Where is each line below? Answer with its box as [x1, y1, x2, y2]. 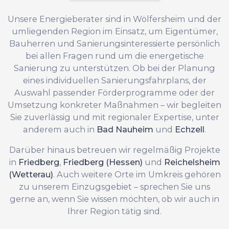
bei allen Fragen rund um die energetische [25, 50, 204, 61]
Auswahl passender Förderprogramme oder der [14, 87, 215, 98]
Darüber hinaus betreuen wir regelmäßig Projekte [9, 144, 220, 155]
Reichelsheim [164, 156, 220, 167]
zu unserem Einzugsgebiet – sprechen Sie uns [19, 181, 210, 192]
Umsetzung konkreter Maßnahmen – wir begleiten [8, 99, 221, 110]
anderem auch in [23, 124, 97, 134]
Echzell [175, 124, 204, 134]
